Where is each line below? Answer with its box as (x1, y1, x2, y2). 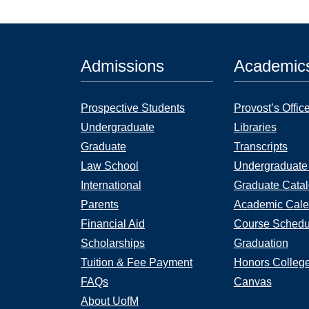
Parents (81, 199, 119, 210)
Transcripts (233, 141, 288, 152)
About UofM (81, 295, 139, 307)
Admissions (81, 57, 164, 75)
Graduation (233, 237, 288, 249)
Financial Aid (81, 218, 145, 230)
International (81, 179, 141, 191)
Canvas (233, 276, 272, 288)
